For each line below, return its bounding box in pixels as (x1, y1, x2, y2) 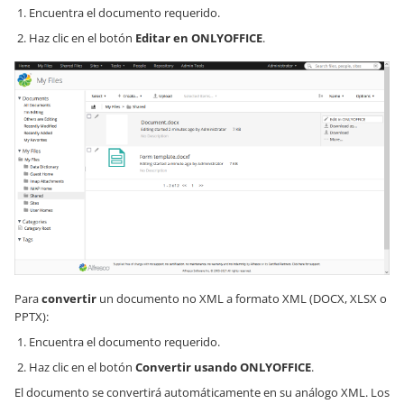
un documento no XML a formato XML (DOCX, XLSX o (96, 290, 387, 308)
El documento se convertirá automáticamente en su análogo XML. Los (14, 384, 390, 401)
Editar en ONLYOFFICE (135, 29, 262, 46)
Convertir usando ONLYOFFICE (135, 359, 311, 376)
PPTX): (14, 308, 49, 326)
